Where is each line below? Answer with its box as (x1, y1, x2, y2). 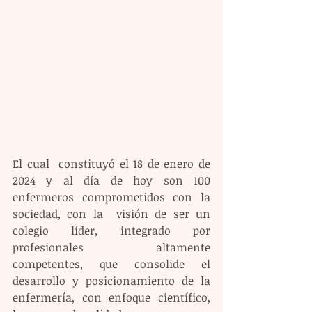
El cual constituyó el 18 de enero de (13, 156, 210, 171)
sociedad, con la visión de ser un (13, 206, 210, 221)
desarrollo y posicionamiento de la (13, 273, 210, 288)
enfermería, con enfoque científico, (13, 290, 210, 305)
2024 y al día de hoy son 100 (13, 173, 210, 188)
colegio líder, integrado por (13, 223, 210, 238)
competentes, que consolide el (13, 256, 210, 272)
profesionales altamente (13, 240, 210, 255)
